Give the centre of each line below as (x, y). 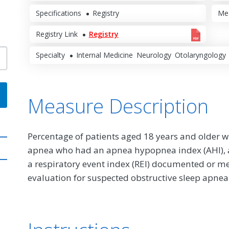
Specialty (50, 55)
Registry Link (56, 34)
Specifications (58, 13)
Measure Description (118, 106)
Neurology (154, 55)
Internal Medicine (104, 55)
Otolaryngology (200, 55)
